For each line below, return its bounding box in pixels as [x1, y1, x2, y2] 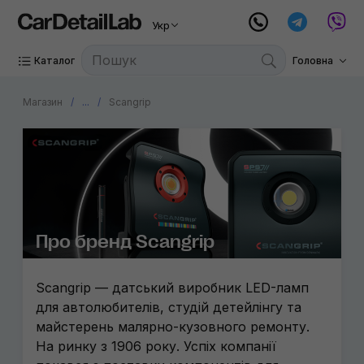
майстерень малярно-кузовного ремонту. [36, 318, 310, 335]
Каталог [34, 54, 76, 67]
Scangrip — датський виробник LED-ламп [36, 279, 309, 296]
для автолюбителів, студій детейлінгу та [36, 299, 301, 315]
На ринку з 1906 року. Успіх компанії [36, 338, 276, 354]
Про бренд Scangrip [36, 232, 214, 252]
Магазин [23, 96, 63, 108]
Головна [292, 54, 333, 67]
